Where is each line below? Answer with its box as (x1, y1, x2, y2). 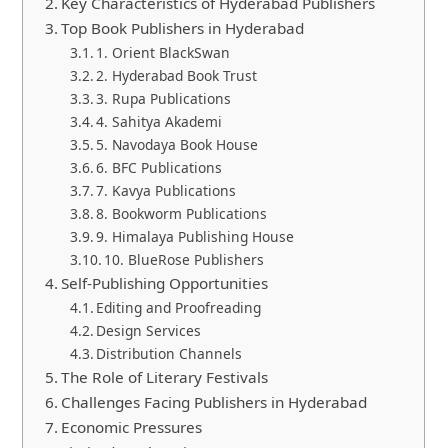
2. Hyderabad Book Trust (96, 65, 258, 85)
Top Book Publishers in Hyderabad (61, 17, 305, 38)
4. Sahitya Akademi (96, 111, 223, 131)
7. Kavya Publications (96, 180, 237, 200)
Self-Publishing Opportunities (61, 272, 269, 293)
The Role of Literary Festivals (61, 366, 269, 387)
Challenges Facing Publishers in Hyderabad (61, 391, 368, 412)
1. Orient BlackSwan (96, 42, 231, 62)
